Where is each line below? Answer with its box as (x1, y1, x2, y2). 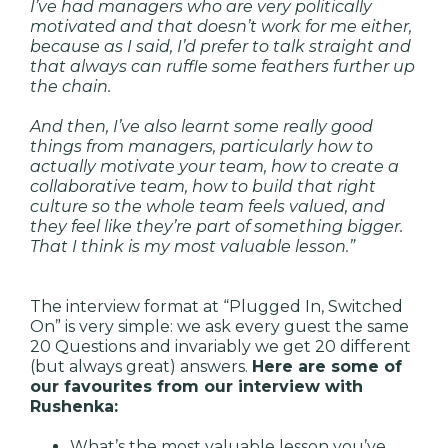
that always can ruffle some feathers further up (30, 56, 415, 76)
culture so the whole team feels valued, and (30, 196, 385, 216)
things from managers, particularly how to (30, 136, 373, 156)
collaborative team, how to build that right (30, 176, 376, 196)
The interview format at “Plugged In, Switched (30, 296, 403, 316)
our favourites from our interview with (30, 376, 363, 396)
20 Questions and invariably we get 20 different (30, 336, 411, 356)
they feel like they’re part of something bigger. (30, 216, 403, 236)
